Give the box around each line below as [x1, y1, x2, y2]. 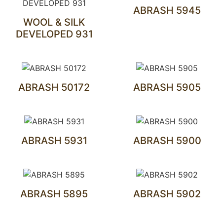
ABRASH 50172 [18, 81, 90, 93]
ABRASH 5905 [133, 81, 201, 93]
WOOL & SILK [23, 16, 85, 28]
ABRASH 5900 [133, 135, 201, 147]
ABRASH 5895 [20, 188, 88, 200]
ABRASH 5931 [21, 135, 87, 147]
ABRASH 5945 [133, 4, 201, 16]
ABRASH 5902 [133, 188, 201, 200]
